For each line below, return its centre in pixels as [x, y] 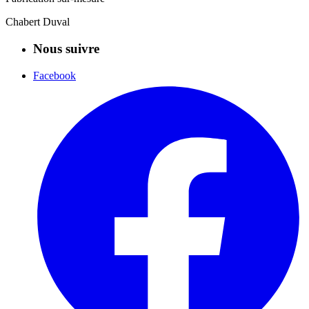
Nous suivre [66, 48]
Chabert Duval [38, 22]
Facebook [54, 75]
